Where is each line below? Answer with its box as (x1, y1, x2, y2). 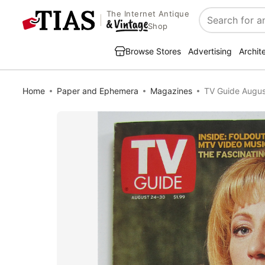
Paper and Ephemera (57, 86, 138, 96)
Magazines (150, 86, 192, 96)
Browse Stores (125, 46, 181, 56)
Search (199, 20, 231, 33)
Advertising (188, 46, 232, 56)
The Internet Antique (106, 9, 190, 19)
